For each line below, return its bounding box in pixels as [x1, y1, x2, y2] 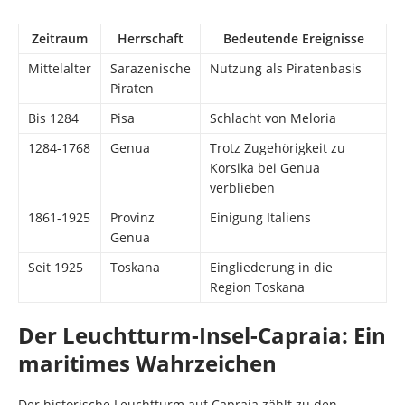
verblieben [210, 178, 275, 196]
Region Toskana [210, 278, 305, 296]
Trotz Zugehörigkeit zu [210, 138, 345, 156]
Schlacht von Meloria [210, 108, 336, 127]
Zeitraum [32, 29, 88, 47]
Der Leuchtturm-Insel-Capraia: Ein [18, 319, 386, 350]
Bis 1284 [28, 108, 79, 127]
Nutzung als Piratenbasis [210, 59, 362, 77]
